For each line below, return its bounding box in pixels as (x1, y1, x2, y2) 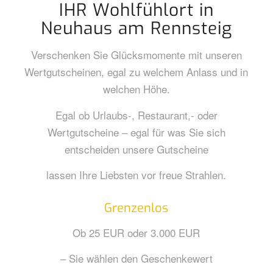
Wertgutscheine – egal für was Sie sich (47, 124, 225, 140)
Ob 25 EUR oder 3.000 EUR (73, 224, 200, 240)
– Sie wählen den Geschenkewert (60, 250, 213, 266)
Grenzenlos (104, 200, 169, 217)
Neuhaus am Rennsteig (40, 17, 232, 40)
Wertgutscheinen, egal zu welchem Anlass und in (24, 64, 249, 80)
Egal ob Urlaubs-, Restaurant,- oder (55, 107, 218, 122)
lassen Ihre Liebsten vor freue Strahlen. (46, 167, 227, 183)
